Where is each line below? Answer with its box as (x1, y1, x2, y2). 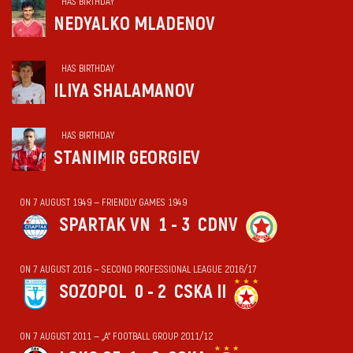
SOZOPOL (59, 280, 127, 303)
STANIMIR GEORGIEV (54, 146, 200, 169)
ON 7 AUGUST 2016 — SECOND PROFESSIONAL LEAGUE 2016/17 (20, 262, 257, 276)
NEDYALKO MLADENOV (54, 12, 215, 35)
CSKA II (174, 280, 226, 303)
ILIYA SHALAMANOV (54, 79, 195, 102)
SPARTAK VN (59, 213, 150, 236)
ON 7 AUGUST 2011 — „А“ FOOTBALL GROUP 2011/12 (20, 329, 213, 343)
